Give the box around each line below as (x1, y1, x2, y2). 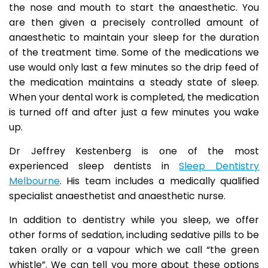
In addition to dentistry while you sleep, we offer (9, 213, 259, 227)
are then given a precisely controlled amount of (9, 16, 259, 29)
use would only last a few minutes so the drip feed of (9, 60, 259, 74)
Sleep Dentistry (179, 159, 260, 173)
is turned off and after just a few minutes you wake (9, 105, 259, 119)
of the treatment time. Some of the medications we (9, 45, 259, 59)
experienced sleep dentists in (9, 159, 179, 173)
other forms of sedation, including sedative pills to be (9, 228, 259, 242)
